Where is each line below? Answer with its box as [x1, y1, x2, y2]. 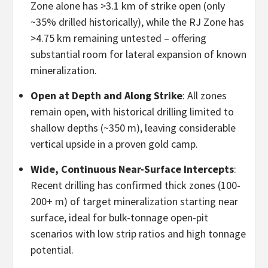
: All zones [182, 88, 227, 102]
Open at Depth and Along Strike [31, 88, 182, 102]
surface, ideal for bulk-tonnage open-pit [31, 210, 208, 224]
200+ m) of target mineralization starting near [31, 194, 238, 208]
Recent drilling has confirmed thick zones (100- [31, 178, 240, 192]
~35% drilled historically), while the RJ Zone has [31, 14, 244, 29]
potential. [31, 242, 74, 257]
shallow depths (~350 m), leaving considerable [31, 120, 236, 135]
